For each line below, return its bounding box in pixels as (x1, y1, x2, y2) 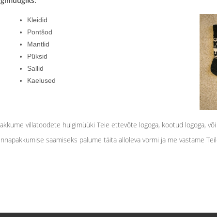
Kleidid (27, 16, 47, 24)
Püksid (27, 52, 47, 61)
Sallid (27, 64, 44, 73)
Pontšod (27, 28, 52, 36)
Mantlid (27, 40, 49, 48)
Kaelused (27, 77, 56, 85)
